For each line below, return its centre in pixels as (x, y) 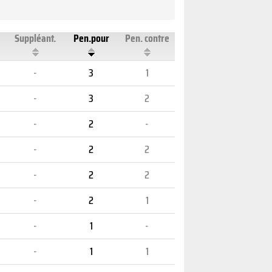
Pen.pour (91, 38)
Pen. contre (147, 38)
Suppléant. (35, 38)
